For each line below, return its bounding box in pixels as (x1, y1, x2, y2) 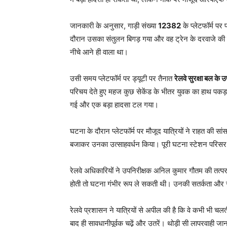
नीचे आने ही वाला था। (70, 47, 128, 57)
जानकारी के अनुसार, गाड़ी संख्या (70, 20, 158, 30)
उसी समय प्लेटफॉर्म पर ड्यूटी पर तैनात (70, 73, 174, 83)
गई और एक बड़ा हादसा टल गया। (70, 99, 159, 109)
